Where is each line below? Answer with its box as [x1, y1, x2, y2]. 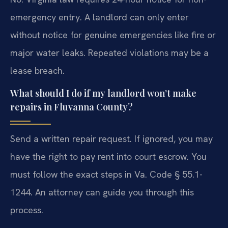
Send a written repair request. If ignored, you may [10, 133, 213, 145]
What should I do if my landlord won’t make [10, 87, 196, 100]
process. [10, 204, 43, 216]
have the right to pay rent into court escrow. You [10, 151, 207, 163]
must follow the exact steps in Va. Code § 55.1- [10, 168, 203, 181]
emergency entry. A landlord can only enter [10, 11, 189, 23]
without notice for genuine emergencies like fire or [10, 28, 216, 41]
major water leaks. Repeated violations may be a [10, 46, 209, 59]
